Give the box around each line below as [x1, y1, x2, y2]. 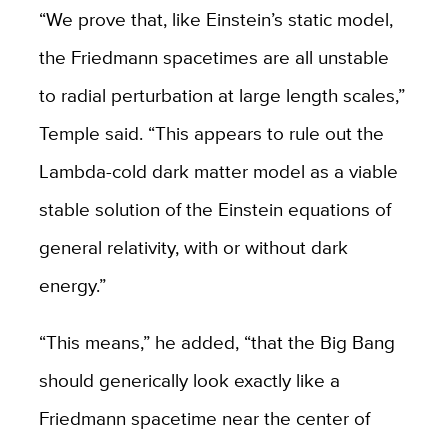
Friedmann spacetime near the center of [38, 404, 370, 433]
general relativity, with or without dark [38, 233, 348, 262]
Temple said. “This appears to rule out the [38, 119, 384, 148]
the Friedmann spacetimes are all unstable [38, 43, 389, 72]
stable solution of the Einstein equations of [38, 195, 391, 224]
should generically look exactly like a [38, 366, 340, 395]
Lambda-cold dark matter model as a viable [38, 157, 398, 186]
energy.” [38, 271, 111, 300]
